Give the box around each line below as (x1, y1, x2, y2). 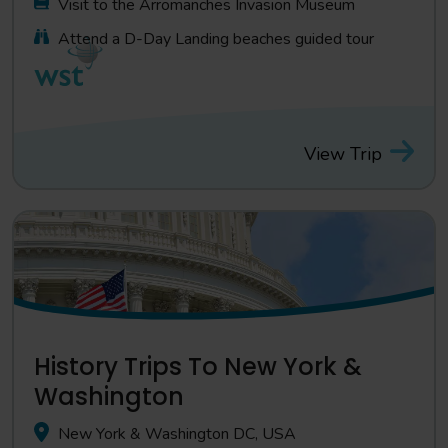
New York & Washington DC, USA (58, 423, 296, 445)
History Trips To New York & (34, 350, 362, 383)
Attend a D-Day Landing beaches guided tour (58, 28, 374, 50)
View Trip (304, 141, 382, 166)
